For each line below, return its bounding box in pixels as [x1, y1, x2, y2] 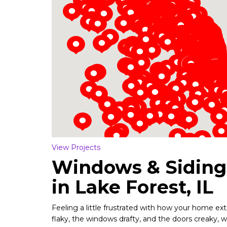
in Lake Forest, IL [52, 176, 213, 198]
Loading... [175, 46, 209, 55]
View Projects [52, 143, 100, 152]
